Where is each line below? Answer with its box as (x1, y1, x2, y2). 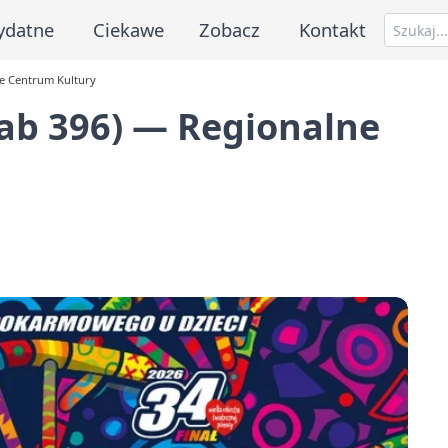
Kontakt (299, 16, 367, 42)
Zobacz (199, 16, 261, 42)
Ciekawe (92, 16, 164, 42)
